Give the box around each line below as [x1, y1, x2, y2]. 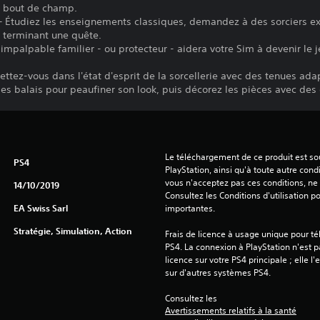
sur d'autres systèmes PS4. [164, 266, 271, 279]
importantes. [164, 202, 215, 214]
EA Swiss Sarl [13, 202, 68, 214]
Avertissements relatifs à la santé [164, 304, 296, 316]
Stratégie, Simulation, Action [13, 225, 132, 236]
